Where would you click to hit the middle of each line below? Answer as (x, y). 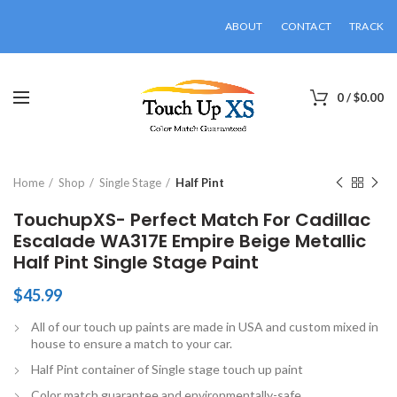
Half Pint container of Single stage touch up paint (167, 369)
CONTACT (306, 26)
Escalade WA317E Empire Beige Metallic (190, 241)
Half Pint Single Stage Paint (136, 262)
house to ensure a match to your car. (132, 343)
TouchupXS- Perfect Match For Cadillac (192, 220)
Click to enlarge (106, 121)
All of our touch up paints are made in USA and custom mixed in (205, 327)
